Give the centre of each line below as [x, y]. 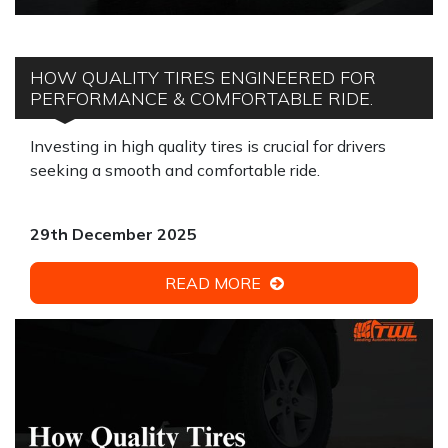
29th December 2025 [113, 234]
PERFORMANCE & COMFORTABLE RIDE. [201, 98]
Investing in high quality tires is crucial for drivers [208, 146]
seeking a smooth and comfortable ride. [175, 170]
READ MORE [214, 283]
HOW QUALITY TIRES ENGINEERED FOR [203, 77]
